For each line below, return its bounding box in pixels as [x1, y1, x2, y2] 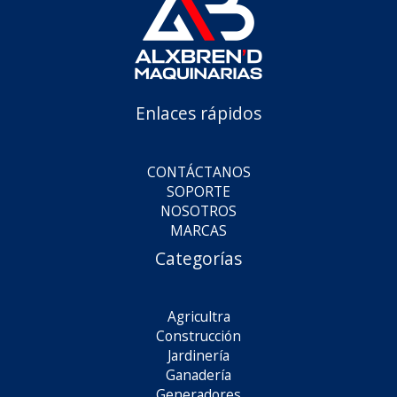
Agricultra [167, 307, 230, 327]
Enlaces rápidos [136, 102, 261, 126]
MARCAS [170, 220, 227, 240]
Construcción [156, 326, 241, 346]
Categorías [155, 246, 242, 270]
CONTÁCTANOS [146, 161, 251, 182]
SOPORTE [167, 181, 230, 201]
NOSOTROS [160, 200, 237, 221]
